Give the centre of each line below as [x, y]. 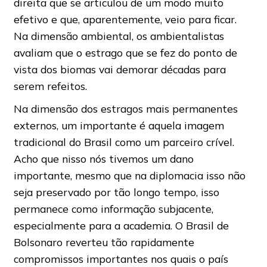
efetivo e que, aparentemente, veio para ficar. [125, 19]
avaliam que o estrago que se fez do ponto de [125, 53]
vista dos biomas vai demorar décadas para [119, 69]
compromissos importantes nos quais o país [121, 259]
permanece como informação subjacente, [113, 209]
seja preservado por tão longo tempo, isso [116, 192]
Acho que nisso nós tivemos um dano [103, 159]
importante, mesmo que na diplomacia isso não [129, 176]
